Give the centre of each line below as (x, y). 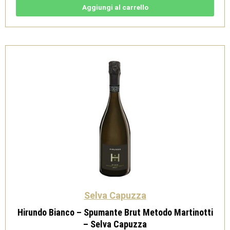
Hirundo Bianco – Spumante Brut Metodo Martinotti (115, 212)
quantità (44, 46)
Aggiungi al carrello (115, 7)
